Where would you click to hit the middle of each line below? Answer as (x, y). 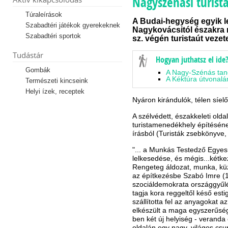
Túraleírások (44, 15)
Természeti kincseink (57, 81)
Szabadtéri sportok (53, 36)
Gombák (38, 70)
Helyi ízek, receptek (55, 91)
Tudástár (28, 55)
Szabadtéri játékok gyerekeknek (73, 25)
